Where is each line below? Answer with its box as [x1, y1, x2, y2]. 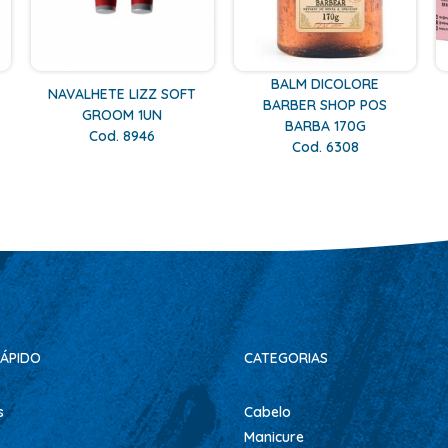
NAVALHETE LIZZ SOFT [48, 85, 197, 104]
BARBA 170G [284, 116, 366, 135]
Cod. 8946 [89, 127, 156, 146]
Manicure [244, 428, 304, 446]
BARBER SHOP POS [263, 95, 388, 114]
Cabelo [244, 403, 291, 421]
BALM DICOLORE [271, 74, 380, 93]
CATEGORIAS [244, 349, 328, 367]
